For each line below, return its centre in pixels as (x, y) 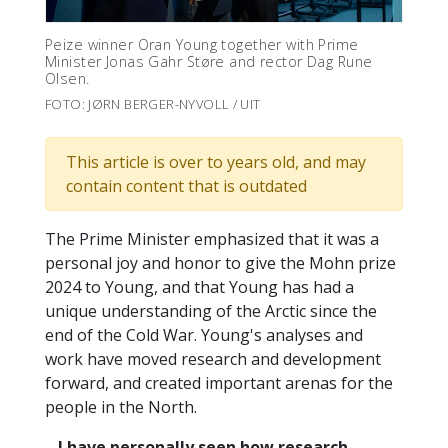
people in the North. (121, 407)
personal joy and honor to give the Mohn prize (220, 263)
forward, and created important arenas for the (219, 383)
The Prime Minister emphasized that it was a (212, 239)
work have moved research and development (213, 359)
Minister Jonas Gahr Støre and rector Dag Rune (209, 62)
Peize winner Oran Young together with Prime (202, 45)
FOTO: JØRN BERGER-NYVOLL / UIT (153, 104)
